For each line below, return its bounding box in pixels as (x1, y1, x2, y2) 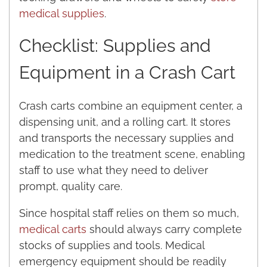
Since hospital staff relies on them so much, (19, 206, 239, 219)
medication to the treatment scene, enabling (19, 147, 245, 160)
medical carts (19, 222, 86, 235)
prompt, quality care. (19, 179, 122, 193)
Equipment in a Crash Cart (19, 61, 235, 83)
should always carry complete (86, 222, 242, 235)
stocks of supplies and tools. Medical (19, 238, 204, 252)
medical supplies (19, 7, 104, 20)
